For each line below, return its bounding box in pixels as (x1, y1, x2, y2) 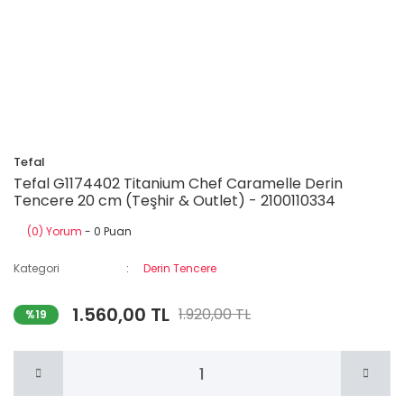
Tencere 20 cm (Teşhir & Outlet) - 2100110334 (14, 190, 335, 211)
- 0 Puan (82, 224, 132, 239)
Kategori (14, 261, 60, 276)
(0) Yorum (27, 224, 82, 239)
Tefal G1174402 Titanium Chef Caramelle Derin (14, 173, 343, 194)
